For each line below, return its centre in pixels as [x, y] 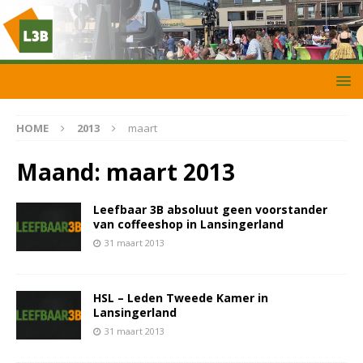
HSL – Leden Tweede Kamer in [181, 298]
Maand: [61, 172]
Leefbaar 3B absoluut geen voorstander [210, 210]
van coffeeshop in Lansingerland [188, 224]
